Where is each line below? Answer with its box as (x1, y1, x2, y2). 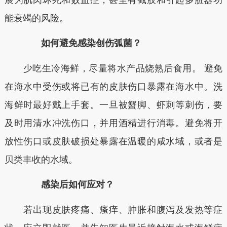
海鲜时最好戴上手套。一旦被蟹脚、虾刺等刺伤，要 (4, 99, 223, 110)
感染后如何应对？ (22, 179, 114, 190)
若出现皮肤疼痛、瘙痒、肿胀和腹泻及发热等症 (4, 204, 223, 215)
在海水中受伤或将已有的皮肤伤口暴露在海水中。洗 (4, 81, 223, 92)
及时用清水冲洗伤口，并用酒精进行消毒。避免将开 (4, 118, 223, 128)
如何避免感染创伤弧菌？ (22, 38, 141, 49)
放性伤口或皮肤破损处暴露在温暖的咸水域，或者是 (4, 136, 223, 146)
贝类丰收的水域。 (4, 154, 78, 165)
